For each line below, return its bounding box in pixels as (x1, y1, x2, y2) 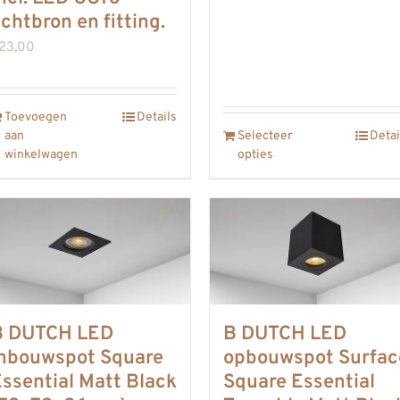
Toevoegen (4, 109, 67, 125)
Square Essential (223, 371, 375, 395)
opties (237, 146, 273, 162)
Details (137, 109, 177, 125)
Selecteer (237, 128, 292, 144)
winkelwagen (4, 146, 78, 162)
